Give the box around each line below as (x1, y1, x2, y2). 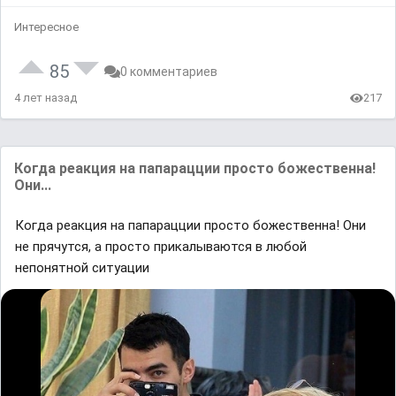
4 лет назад (14, 91, 77, 105)
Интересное (14, 20, 79, 34)
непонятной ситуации (15, 260, 149, 277)
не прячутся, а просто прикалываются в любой (15, 239, 307, 255)
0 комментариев (120, 65, 217, 80)
